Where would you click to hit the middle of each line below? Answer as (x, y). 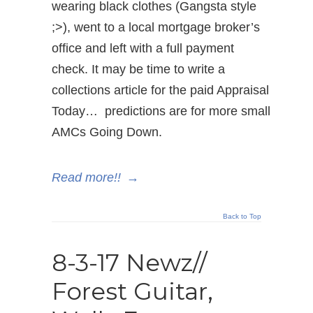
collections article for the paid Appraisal (160, 90)
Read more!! (86, 177)
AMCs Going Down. (107, 132)
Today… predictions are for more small (161, 111)
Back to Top (242, 216)
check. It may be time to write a (138, 69)
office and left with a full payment (143, 48)
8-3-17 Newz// (129, 263)
